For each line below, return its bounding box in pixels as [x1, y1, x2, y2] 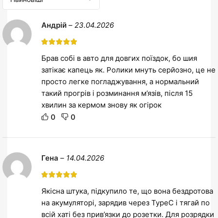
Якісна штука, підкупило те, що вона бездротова [41, 186, 213, 196]
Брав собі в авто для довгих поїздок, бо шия [41, 53, 197, 63]
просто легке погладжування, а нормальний [41, 76, 199, 86]
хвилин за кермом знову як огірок [41, 100, 162, 109]
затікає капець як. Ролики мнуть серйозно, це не [41, 65, 216, 74]
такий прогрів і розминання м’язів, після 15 [41, 88, 193, 98]
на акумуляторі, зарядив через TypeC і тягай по [41, 198, 210, 207]
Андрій [41, 20, 69, 30]
